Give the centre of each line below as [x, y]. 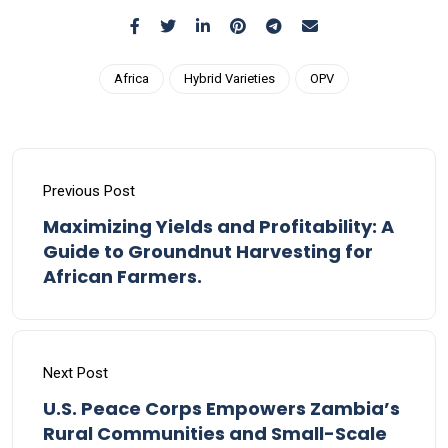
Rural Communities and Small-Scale [215, 433]
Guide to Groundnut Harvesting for [208, 251]
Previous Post [89, 190]
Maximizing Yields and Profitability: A [218, 226]
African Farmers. [122, 276]
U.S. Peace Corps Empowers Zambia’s [221, 408]
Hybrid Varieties [229, 78]
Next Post [75, 372]
